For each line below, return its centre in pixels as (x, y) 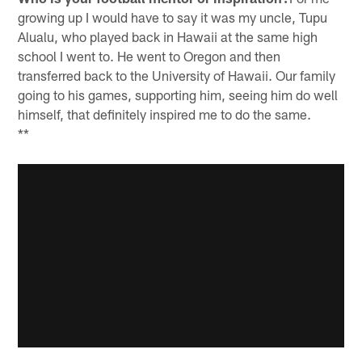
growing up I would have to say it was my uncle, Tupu (173, 17)
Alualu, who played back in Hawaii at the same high (168, 36)
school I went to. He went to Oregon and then (149, 55)
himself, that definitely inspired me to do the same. (168, 114)
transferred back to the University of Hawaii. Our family (177, 75)
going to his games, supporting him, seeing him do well (178, 94)
